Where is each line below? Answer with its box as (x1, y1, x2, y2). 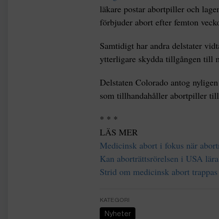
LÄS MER (100, 126, 138, 138)
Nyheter (109, 210, 131, 218)
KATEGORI (100, 197, 130, 204)
